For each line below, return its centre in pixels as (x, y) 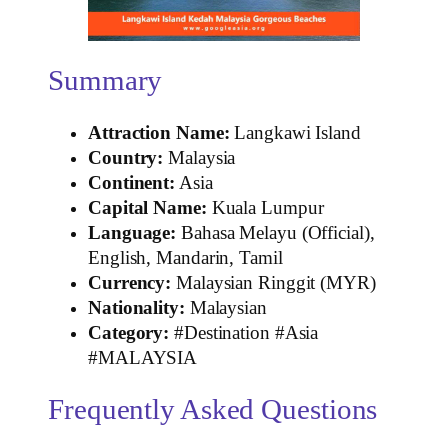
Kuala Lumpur (265, 207)
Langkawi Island (295, 132)
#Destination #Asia (244, 332)
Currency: (130, 282)
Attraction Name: (159, 132)
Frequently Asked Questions (213, 410)
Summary (105, 80)
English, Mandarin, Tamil (185, 257)
